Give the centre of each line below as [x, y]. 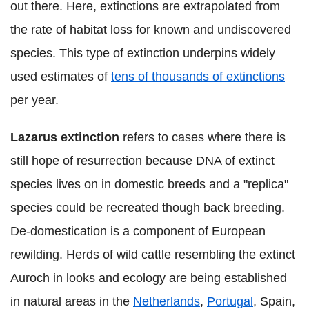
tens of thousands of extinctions [198, 77]
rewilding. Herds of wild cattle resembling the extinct [153, 255]
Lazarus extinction [65, 138]
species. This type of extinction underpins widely [143, 53]
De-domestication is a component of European [138, 231]
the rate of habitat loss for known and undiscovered [151, 30]
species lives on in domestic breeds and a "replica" [149, 185]
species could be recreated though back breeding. [148, 208]
